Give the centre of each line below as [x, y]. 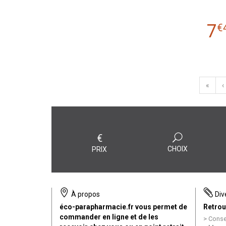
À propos [85, 194]
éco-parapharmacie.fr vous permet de [123, 207]
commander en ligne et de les [109, 217]
